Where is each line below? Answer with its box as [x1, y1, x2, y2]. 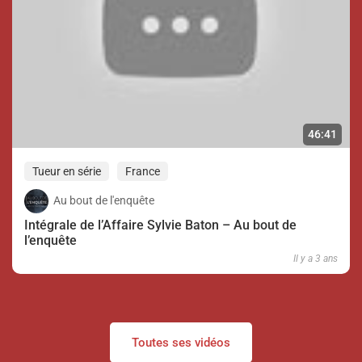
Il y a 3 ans [293, 252, 338, 264]
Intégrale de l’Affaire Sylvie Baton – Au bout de [24, 217, 297, 233]
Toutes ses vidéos [132, 335, 230, 350]
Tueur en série [32, 164, 101, 178]
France [125, 164, 160, 178]
